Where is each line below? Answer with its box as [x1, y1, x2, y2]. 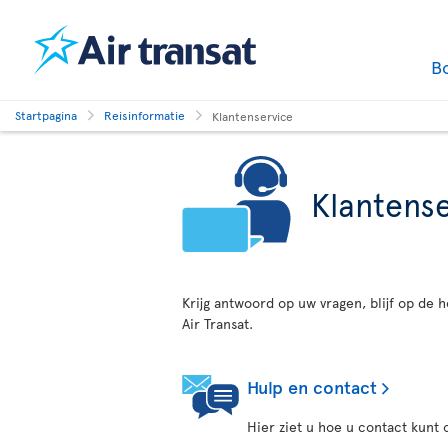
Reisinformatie [104, 107, 185, 123]
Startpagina [15, 107, 77, 123]
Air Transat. [182, 314, 253, 333]
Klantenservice [212, 107, 293, 124]
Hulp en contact [247, 374, 377, 399]
